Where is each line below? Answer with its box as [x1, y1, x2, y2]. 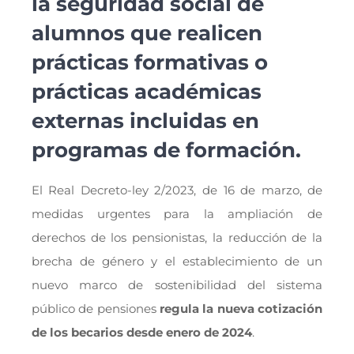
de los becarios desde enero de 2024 [31, 325, 252, 341]
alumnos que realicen [31, 20, 262, 46]
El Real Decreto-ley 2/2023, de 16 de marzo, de [31, 183, 323, 198]
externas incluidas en [31, 107, 259, 134]
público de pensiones [31, 301, 156, 317]
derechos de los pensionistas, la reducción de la [31, 230, 323, 246]
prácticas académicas [31, 78, 262, 104]
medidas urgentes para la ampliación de [31, 206, 323, 222]
